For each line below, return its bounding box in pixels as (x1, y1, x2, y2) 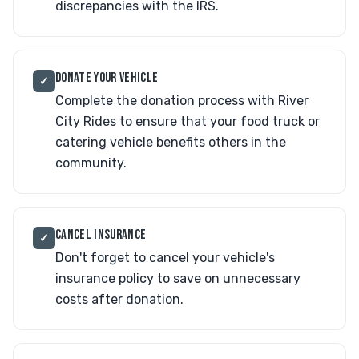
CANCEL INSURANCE (55, 227, 147, 243)
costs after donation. (55, 292, 184, 307)
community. (55, 155, 127, 171)
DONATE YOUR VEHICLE (55, 70, 159, 86)
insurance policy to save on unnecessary (55, 271, 301, 286)
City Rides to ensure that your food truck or (55, 114, 320, 129)
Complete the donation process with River (55, 93, 309, 108)
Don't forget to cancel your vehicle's (55, 250, 275, 265)
